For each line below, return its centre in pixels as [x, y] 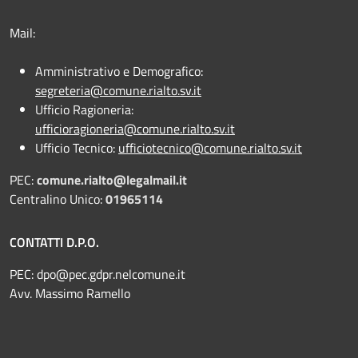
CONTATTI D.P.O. [54, 242]
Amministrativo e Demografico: [119, 71]
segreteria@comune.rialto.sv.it [118, 90]
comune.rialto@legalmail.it [112, 179]
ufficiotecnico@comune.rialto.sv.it [210, 147]
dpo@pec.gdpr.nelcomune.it [109, 274]
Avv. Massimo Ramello [70, 293]
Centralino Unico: [58, 199]
